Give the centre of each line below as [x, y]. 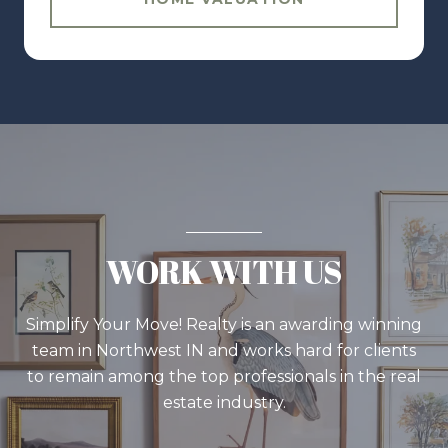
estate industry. [224, 402]
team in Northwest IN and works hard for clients [224, 350]
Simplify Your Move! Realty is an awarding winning [224, 324]
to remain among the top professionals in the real [224, 376]
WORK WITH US [224, 271]
